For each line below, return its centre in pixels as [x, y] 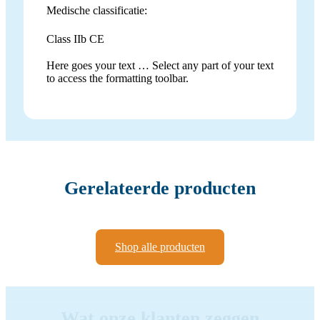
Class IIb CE [75, 39]
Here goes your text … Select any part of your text [160, 66]
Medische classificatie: [97, 11]
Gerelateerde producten [160, 188]
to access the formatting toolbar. [117, 79]
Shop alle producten [160, 246]
